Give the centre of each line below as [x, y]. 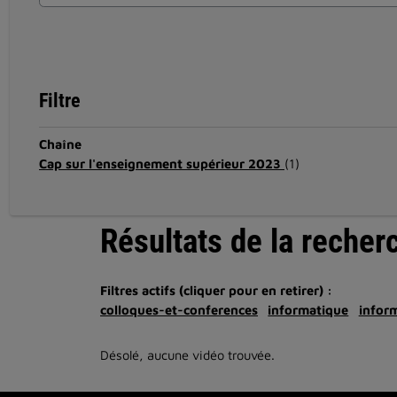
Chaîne [60, 144]
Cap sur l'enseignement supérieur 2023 [161, 163]
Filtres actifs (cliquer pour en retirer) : [216, 290]
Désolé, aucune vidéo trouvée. [187, 354]
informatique [308, 309]
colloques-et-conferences [179, 309]
